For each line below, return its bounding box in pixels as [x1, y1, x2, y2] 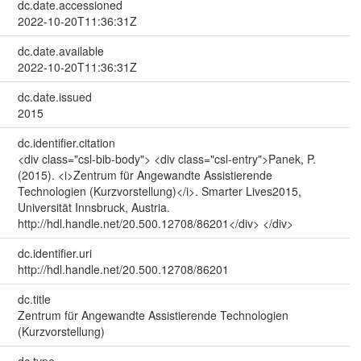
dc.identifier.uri [17, 244, 92, 261]
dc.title [17, 290, 51, 307]
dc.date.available [17, 42, 104, 59]
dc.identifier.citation [17, 134, 115, 151]
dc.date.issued [17, 88, 92, 105]
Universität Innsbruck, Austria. [17, 198, 170, 215]
